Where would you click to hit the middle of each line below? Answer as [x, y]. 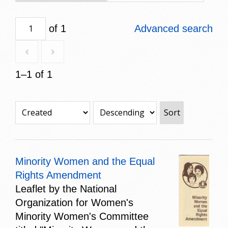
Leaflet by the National [66, 189]
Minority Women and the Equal [85, 161]
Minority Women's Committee [82, 216]
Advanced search [174, 28]
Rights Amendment [58, 175]
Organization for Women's [74, 202]
